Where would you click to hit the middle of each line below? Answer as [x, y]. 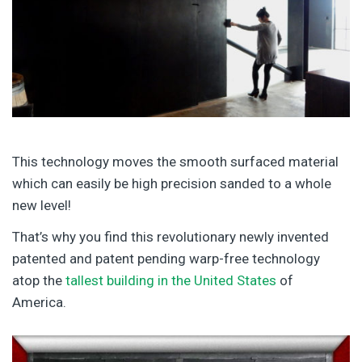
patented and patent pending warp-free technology [166, 258]
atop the [39, 280]
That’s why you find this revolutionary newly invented [170, 236]
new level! [42, 205]
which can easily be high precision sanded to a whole [172, 183]
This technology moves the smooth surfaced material [175, 161]
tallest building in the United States [171, 280]
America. [39, 302]
